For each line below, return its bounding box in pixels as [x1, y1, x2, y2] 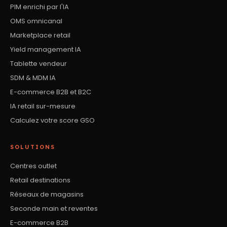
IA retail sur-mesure [10, 101, 75, 111]
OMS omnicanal [10, 16, 62, 26]
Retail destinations [10, 175, 70, 185]
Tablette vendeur [10, 58, 67, 68]
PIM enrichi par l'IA [10, 2, 69, 12]
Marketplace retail [10, 30, 70, 40]
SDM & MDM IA [10, 72, 56, 83]
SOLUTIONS [10, 143, 55, 150]
